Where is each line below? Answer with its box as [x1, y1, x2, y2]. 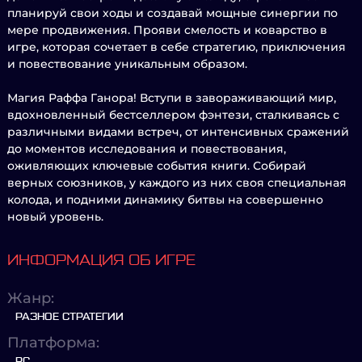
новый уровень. [7, 209, 103, 224]
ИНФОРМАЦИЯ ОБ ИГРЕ [7, 253, 196, 267]
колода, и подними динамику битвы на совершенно [7, 192, 323, 207]
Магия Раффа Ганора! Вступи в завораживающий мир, [7, 90, 336, 105]
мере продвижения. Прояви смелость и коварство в [7, 23, 327, 37]
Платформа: [7, 334, 99, 351]
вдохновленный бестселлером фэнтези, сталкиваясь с [7, 107, 339, 122]
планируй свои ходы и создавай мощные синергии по [7, 6, 338, 20]
